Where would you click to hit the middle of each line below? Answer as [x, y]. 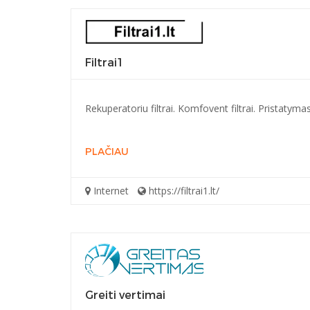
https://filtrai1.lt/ [183, 190]
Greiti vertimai [125, 295]
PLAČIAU [107, 152]
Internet [110, 190]
